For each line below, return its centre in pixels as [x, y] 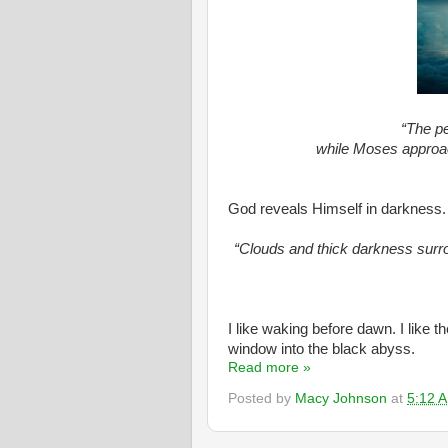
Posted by [261, 399]
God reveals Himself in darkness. [337, 208]
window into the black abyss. [321, 348]
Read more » [269, 367]
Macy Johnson [341, 399]
